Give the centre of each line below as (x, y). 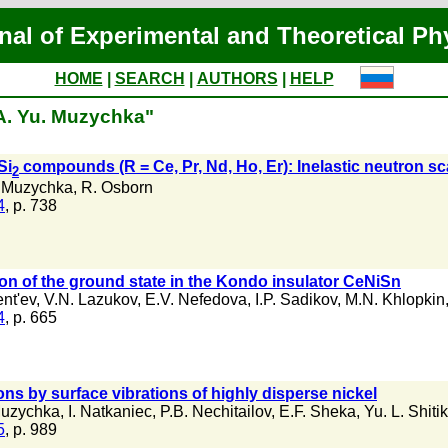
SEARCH (149, 78)
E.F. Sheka (317, 411)
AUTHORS (237, 78)
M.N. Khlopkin (395, 299)
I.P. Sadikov (296, 299)
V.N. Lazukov (90, 299)
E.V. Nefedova (196, 299)
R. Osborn (117, 188)
